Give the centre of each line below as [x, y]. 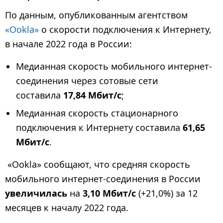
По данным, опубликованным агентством [96, 15]
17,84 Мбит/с [92, 95]
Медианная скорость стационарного [97, 113]
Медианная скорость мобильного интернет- [114, 66]
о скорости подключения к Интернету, [125, 30]
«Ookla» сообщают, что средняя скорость [98, 165]
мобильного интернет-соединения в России [103, 179]
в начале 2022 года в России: [68, 44]
